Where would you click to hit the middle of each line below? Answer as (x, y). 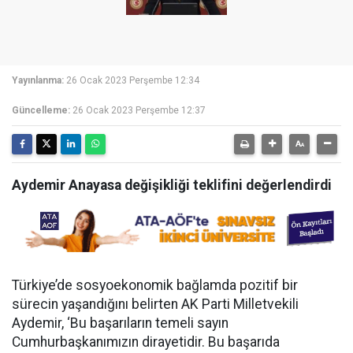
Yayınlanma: (38, 80)
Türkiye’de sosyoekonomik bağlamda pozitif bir (155, 285)
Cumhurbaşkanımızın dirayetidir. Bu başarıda (146, 342)
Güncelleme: (41, 110)
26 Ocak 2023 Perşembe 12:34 (133, 80)
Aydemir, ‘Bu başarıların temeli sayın (120, 323)
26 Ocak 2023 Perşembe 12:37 (139, 110)
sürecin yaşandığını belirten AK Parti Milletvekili (155, 304)
